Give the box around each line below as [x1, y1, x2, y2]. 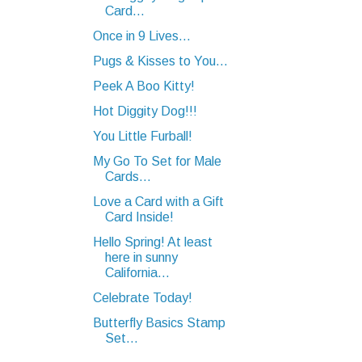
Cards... [104, 169, 151, 183]
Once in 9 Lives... [92, 28, 191, 43]
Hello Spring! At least [92, 234, 213, 249]
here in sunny [104, 250, 178, 264]
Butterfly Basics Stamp [92, 315, 225, 330]
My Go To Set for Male [92, 154, 221, 168]
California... [104, 265, 170, 280]
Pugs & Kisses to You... [92, 53, 228, 68]
